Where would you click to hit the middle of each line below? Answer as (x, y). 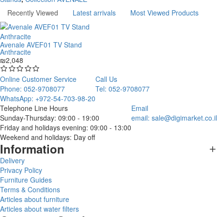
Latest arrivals (94, 13)
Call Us (106, 79)
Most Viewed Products (164, 13)
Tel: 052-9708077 (123, 89)
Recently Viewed (33, 13)
